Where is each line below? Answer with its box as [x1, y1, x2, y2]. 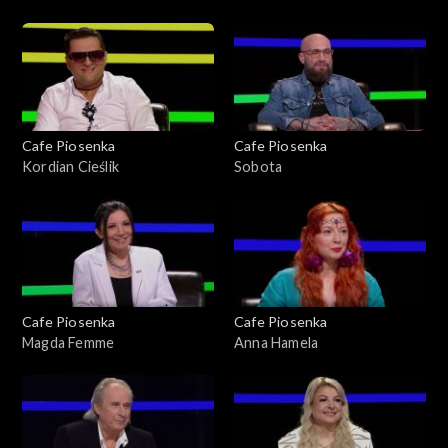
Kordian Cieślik [22, 157, 119, 175]
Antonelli [234, 2, 294, 20]
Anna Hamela [234, 333, 319, 351]
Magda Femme [22, 333, 115, 351]
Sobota [234, 157, 283, 175]
